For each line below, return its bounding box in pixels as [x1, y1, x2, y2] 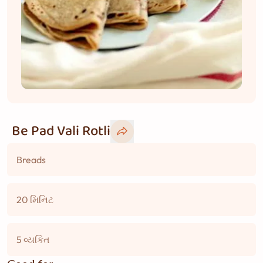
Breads [16, 154, 46, 166]
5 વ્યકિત [16, 234, 50, 245]
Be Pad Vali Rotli [12, 120, 110, 143]
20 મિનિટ [16, 194, 53, 205]
